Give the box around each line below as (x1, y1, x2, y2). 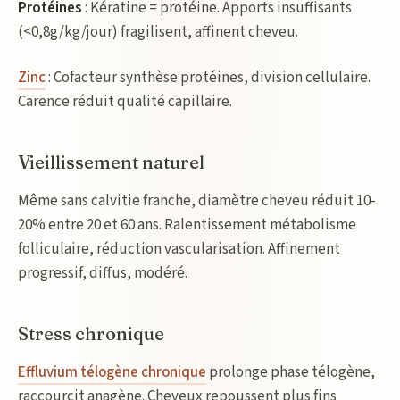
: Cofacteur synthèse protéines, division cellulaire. (46, 67, 371, 88)
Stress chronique (18, 322, 164, 345)
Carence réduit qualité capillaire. (18, 91, 232, 112)
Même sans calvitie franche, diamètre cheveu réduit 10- (18, 190, 376, 212)
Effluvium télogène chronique (18, 362, 206, 383)
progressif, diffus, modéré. (18, 262, 187, 284)
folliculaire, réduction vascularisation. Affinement (18, 238, 340, 260)
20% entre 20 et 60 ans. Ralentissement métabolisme (18, 214, 356, 236)
